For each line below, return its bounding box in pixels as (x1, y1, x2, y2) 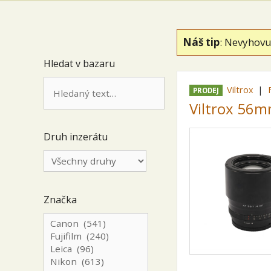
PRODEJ (192, 86, 219, 95)
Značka (44, 192, 77, 206)
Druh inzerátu (44, 130, 108, 143)
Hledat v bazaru (44, 56, 115, 70)
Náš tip (182, 35, 220, 49)
